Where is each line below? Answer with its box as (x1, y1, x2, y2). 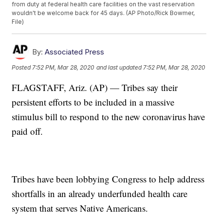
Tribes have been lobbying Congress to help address (12, 173, 205, 185)
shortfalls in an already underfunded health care (12, 187, 188, 200)
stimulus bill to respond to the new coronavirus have (12, 110, 205, 123)
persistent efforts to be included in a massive (12, 96, 175, 109)
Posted (12, 63, 33, 71)
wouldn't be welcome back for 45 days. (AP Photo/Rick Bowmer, (12, 9, 195, 17)
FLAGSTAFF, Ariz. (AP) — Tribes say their (12, 81, 178, 94)
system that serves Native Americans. (12, 202, 148, 215)
